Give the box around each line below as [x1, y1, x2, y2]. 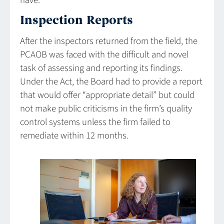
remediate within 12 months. [20, 129, 128, 143]
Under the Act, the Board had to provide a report [20, 75, 202, 89]
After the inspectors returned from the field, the [20, 34, 197, 48]
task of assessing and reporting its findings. [20, 61, 182, 75]
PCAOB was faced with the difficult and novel [20, 48, 188, 62]
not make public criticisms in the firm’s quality [20, 102, 192, 116]
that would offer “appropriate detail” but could [20, 88, 194, 102]
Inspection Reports [20, 12, 133, 28]
